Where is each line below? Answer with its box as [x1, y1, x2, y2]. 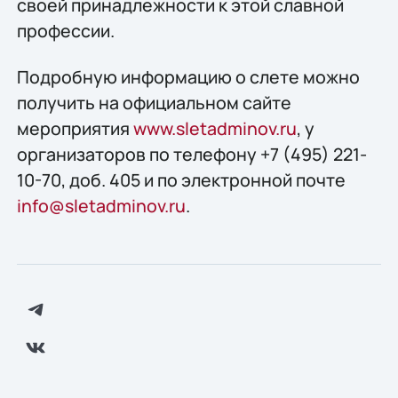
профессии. [16, 19, 115, 44]
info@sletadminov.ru [16, 193, 186, 218]
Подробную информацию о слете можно [16, 64, 360, 89]
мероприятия [16, 115, 133, 140]
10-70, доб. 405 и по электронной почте [16, 167, 346, 192]
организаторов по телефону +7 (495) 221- [16, 141, 367, 166]
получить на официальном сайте [16, 90, 291, 115]
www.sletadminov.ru [132, 115, 297, 140]
